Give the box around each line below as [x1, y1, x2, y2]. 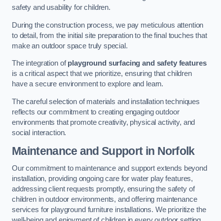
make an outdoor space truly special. [12, 41, 128, 50]
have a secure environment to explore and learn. [12, 80, 164, 88]
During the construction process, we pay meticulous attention [12, 21, 204, 29]
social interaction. [12, 129, 67, 137]
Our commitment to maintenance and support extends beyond [12, 164, 207, 173]
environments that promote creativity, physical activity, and [12, 118, 195, 127]
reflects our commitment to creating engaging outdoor [12, 108, 180, 116]
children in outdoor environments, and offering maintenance [12, 195, 197, 204]
